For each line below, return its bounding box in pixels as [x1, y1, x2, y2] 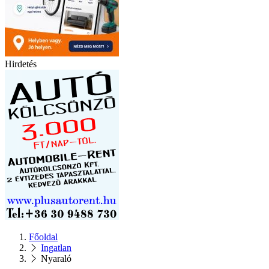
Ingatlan [41, 242, 71, 253]
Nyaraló [41, 253, 71, 264]
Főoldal [29, 231, 58, 242]
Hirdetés [5, 58, 37, 69]
